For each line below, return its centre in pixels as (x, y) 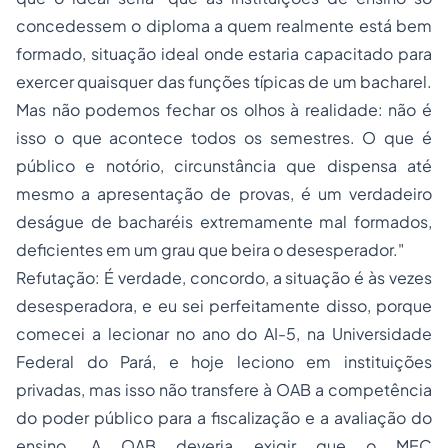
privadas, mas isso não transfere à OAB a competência (224, 389)
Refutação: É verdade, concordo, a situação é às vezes (224, 277)
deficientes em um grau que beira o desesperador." (210, 249)
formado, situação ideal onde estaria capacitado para (224, 53)
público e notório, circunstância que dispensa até (224, 165)
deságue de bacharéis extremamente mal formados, (224, 221)
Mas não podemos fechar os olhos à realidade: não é (224, 109)
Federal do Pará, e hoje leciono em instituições (224, 361)
